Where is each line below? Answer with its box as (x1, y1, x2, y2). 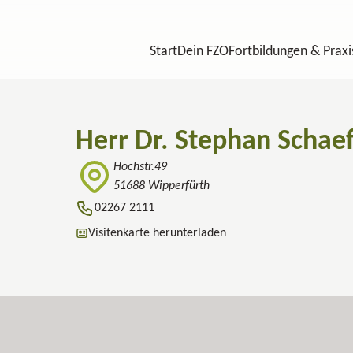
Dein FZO (177, 44, 229, 59)
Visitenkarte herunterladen (88, 227, 226, 240)
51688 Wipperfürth (113, 180, 210, 192)
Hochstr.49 (113, 161, 167, 173)
